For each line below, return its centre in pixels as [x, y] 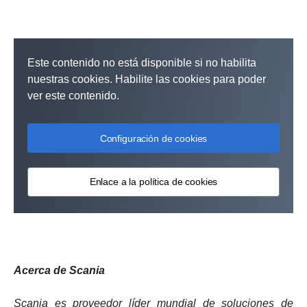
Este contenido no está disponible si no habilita [142, 62]
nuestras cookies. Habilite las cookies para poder [147, 79]
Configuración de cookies [153, 138]
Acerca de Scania [59, 270]
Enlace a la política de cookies [153, 182]
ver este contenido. [73, 95]
